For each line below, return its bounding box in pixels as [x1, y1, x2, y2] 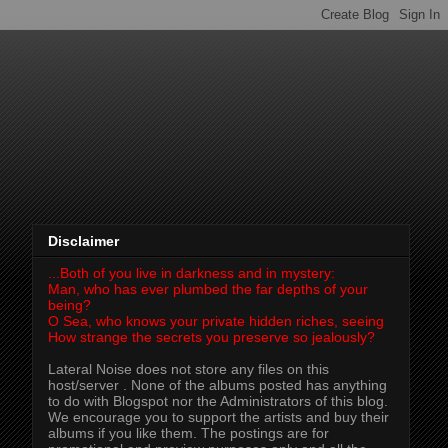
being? [48, 297, 91, 314]
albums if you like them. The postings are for [48, 425, 329, 442]
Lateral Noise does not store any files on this [48, 361, 329, 378]
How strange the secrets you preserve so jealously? [48, 329, 375, 346]
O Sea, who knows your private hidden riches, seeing [48, 313, 384, 330]
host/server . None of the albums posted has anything [48, 377, 387, 394]
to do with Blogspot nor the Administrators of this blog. [48, 393, 388, 410]
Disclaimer [48, 233, 119, 250]
